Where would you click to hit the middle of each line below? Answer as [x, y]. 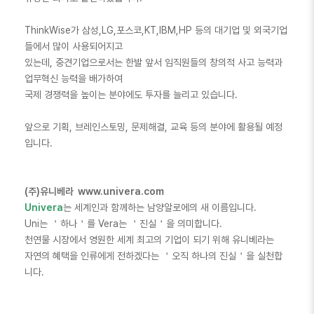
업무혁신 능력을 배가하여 [75, 78]
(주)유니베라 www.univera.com [94, 191]
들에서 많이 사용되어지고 [75, 46]
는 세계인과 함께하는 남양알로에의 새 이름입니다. [160, 207]
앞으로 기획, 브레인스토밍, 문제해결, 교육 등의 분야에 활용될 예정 [153, 127]
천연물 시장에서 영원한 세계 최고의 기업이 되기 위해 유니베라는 [149, 240]
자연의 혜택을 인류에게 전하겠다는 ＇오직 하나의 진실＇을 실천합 [153, 256]
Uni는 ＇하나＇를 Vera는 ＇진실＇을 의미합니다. [123, 224]
